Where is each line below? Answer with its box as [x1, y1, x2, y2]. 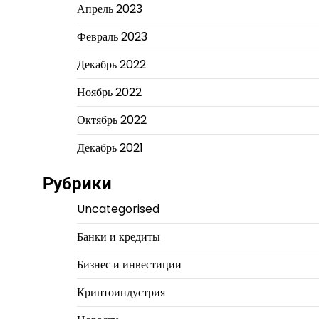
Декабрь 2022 [76, 56, 146, 73]
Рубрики [42, 174, 112, 194]
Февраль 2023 [76, 28, 147, 45]
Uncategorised [76, 201, 159, 217]
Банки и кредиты [76, 229, 160, 245]
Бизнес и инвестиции [76, 256, 182, 273]
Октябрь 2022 [76, 112, 147, 128]
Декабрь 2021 [76, 140, 143, 156]
